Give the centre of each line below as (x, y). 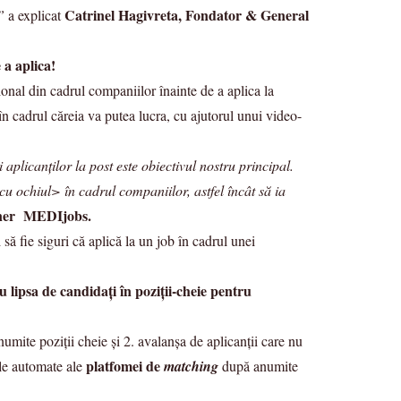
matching (191, 366)
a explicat (34, 15)
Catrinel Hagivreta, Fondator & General (187, 15)
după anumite (258, 366)
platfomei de (125, 366)
